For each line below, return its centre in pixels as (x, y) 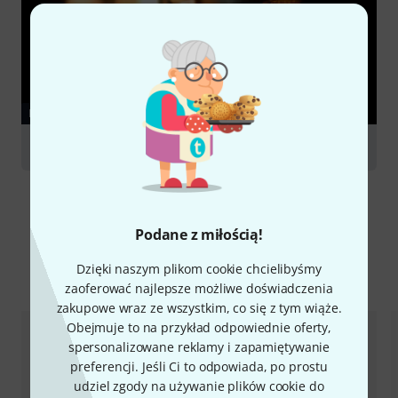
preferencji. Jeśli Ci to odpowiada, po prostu (199, 366)
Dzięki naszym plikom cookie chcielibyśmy (199, 269)
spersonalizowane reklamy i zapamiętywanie (199, 347)
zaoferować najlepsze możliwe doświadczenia (199, 288)
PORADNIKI (60, 113)
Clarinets (63, 147)
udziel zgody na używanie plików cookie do (199, 386)
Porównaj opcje (199, 276)
